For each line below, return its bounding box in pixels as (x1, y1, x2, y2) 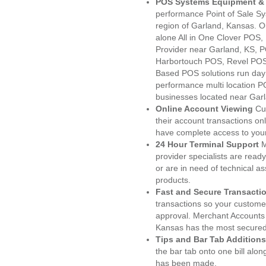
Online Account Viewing (156, 104, 255, 113)
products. (156, 175, 191, 185)
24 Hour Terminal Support (156, 140, 259, 149)
